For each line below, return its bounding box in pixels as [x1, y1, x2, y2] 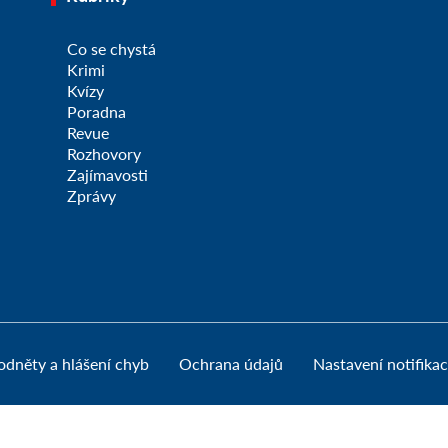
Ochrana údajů [178, 354, 283, 374]
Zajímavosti [66, 165, 148, 185]
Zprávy [66, 186, 116, 206]
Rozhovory [66, 144, 141, 164]
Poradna [66, 102, 126, 122]
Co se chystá [66, 39, 156, 59]
